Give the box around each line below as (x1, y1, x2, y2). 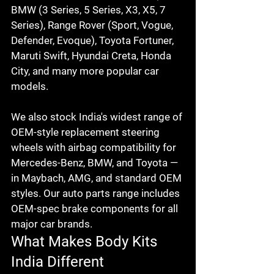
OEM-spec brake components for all (11, 202, 180, 215)
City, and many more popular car (11, 64, 161, 77)
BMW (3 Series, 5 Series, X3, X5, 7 (11, 3, 168, 16)
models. (11, 80, 48, 92)
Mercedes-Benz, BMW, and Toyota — (11, 156, 180, 169)
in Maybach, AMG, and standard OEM (11, 171, 184, 184)
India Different (11, 253, 104, 270)
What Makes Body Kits (11, 232, 161, 250)
